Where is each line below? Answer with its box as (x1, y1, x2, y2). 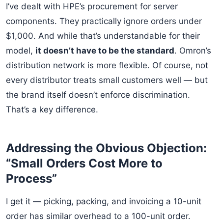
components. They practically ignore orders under (6, 16, 202, 26)
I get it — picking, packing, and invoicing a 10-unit (6, 196, 201, 206)
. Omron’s (174, 46, 211, 55)
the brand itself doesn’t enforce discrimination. (6, 90, 190, 100)
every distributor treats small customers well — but (6, 75, 208, 85)
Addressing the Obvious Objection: (6, 141, 207, 155)
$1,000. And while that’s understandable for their (6, 31, 200, 41)
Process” (6, 171, 57, 186)
